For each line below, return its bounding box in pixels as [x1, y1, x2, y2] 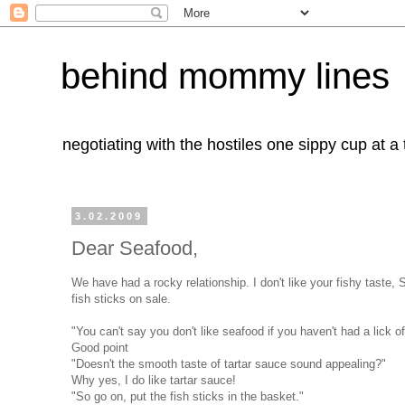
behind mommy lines [61, 56, 390, 96]
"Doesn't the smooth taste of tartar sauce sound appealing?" [71, 356, 386, 371]
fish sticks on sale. [71, 291, 171, 306]
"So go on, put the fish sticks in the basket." [71, 389, 304, 403]
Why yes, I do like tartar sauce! [71, 372, 236, 387]
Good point [71, 340, 128, 354]
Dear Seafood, [71, 236, 198, 259]
